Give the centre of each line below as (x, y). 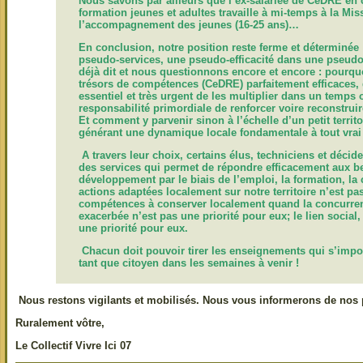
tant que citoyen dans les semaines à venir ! (189, 263)
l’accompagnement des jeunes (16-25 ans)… (189, 24)
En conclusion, (118, 47)
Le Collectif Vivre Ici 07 (73, 345)
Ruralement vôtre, (60, 322)
